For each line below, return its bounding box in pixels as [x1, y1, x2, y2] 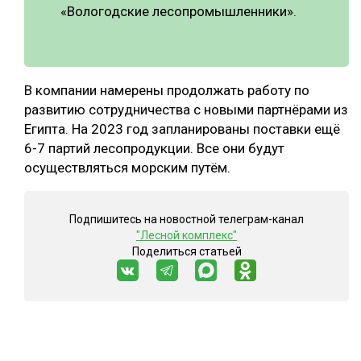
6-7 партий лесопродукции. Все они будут [24, 140, 284, 157]
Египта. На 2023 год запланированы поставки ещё [24, 121, 340, 138]
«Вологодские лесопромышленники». [60, 3, 300, 20]
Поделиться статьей [131, 245, 242, 259]
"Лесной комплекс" [136, 229, 237, 243]
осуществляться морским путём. [24, 160, 230, 176]
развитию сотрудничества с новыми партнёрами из [24, 102, 348, 118]
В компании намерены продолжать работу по [24, 82, 309, 99]
